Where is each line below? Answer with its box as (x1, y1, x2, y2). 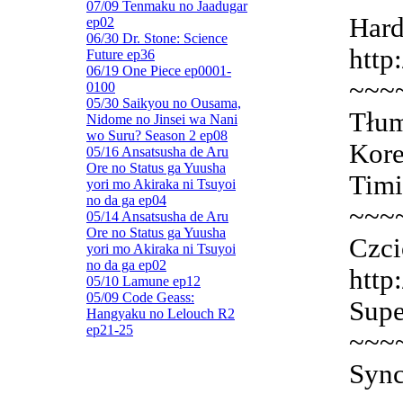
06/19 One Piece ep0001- (86, 63, 231, 78)
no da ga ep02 (86, 257, 166, 273)
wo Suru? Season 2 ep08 (86, 128, 228, 143)
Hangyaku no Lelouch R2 (86, 306, 235, 321)
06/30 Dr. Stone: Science (86, 31, 228, 46)
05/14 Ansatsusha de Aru (86, 209, 228, 224)
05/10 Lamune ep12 (86, 273, 201, 289)
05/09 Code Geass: (86, 290, 194, 305)
